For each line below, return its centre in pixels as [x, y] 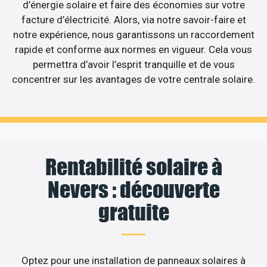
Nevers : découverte [133, 190]
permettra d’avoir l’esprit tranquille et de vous [133, 64]
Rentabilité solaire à [133, 167]
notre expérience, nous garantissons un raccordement [133, 34]
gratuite [133, 212]
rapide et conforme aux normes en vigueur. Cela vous [133, 49]
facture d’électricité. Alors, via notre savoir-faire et [133, 19]
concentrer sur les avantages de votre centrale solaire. [133, 79]
